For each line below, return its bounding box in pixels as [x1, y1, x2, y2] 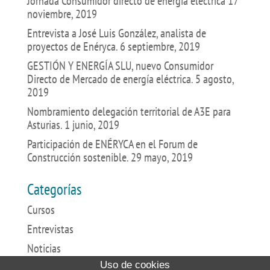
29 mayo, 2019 [130, 149, 193, 165]
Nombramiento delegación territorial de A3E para [27, 104, 231, 119]
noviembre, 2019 [27, 6, 97, 22]
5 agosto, [195, 71, 234, 87]
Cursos [27, 202, 55, 218]
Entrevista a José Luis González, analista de [27, 25, 206, 41]
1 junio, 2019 [64, 117, 119, 133]
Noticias [27, 240, 61, 256]
